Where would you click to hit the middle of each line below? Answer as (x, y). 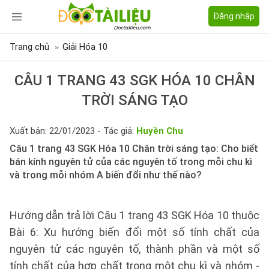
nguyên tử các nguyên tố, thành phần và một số (134, 249)
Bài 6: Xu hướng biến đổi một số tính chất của (134, 232)
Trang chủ (29, 47)
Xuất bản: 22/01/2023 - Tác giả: (73, 131)
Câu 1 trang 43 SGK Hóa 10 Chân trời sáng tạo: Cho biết (134, 149)
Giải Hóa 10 (85, 47)
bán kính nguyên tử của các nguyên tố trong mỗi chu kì (131, 162)
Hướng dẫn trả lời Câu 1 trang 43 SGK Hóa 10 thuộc (134, 215)
